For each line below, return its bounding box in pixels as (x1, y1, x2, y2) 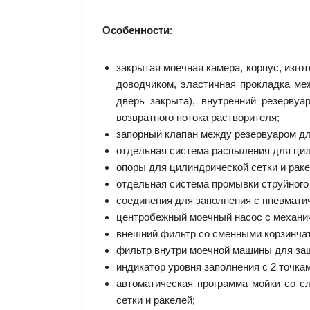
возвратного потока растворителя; (116, 111, 280, 123)
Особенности (102, 24, 170, 36)
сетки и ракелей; (116, 293, 195, 306)
